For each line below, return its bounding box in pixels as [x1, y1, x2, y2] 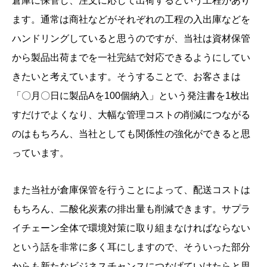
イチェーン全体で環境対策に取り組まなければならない [12, 223, 250, 234]
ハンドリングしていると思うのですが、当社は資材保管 [12, 33, 250, 44]
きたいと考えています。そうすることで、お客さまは [12, 72, 241, 82]
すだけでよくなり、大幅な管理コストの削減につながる [12, 110, 250, 120]
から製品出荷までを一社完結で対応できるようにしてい [12, 52, 250, 63]
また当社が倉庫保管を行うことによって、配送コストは [12, 185, 250, 195]
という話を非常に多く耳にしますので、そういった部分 [12, 242, 250, 253]
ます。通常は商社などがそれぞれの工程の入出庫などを [12, 14, 250, 25]
